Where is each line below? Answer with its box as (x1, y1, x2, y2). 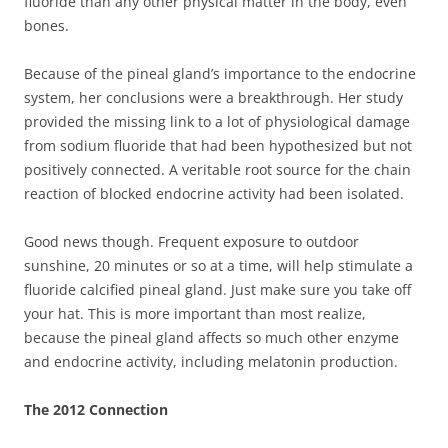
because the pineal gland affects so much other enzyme (24, 328, 399, 348)
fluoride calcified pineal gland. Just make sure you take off (24, 280, 411, 300)
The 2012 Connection (24, 400, 168, 420)
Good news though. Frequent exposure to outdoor (24, 232, 359, 252)
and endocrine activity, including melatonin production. (24, 352, 398, 372)
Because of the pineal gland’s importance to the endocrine (24, 64, 416, 84)
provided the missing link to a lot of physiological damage (24, 112, 410, 132)
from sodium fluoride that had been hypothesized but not (24, 136, 412, 156)
